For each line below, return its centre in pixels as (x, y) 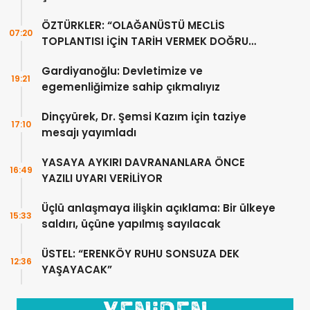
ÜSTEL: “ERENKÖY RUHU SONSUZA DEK (140, 254)
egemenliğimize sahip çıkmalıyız (131, 87)
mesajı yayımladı (89, 133)
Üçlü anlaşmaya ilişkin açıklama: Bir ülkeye (158, 208)
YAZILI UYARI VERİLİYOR (102, 179)
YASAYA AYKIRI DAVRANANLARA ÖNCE (143, 163)
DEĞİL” (58, 57)
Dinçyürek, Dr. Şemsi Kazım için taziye (144, 117)
